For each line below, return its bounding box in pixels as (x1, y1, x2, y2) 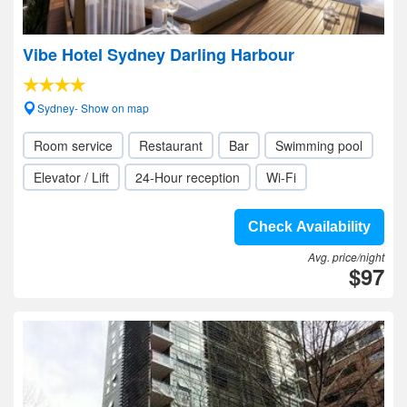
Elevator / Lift (34, 168, 109, 186)
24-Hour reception (135, 168, 240, 186)
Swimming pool (275, 136, 362, 154)
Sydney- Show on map (37, 100, 149, 115)
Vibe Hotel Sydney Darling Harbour (23, 43, 294, 66)
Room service (34, 136, 113, 154)
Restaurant (139, 136, 203, 154)
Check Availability (248, 219, 371, 234)
